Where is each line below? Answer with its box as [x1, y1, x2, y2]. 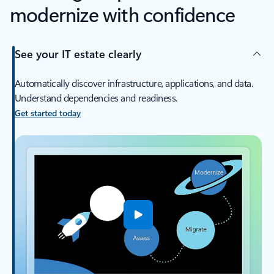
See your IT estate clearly [14, 46, 141, 61]
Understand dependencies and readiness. [14, 91, 177, 105]
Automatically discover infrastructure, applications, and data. [14, 76, 253, 90]
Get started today [14, 107, 81, 119]
